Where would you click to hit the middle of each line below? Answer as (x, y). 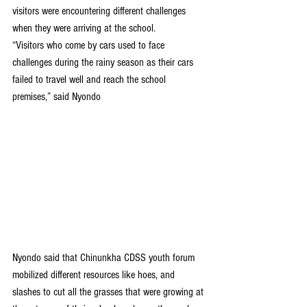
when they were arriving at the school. (84, 28)
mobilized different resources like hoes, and (95, 274)
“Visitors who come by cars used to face (90, 45)
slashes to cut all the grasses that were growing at (109, 292)
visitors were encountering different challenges (100, 11)
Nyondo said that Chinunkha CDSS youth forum (105, 257)
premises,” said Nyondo (57, 97)
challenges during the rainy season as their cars (104, 62)
